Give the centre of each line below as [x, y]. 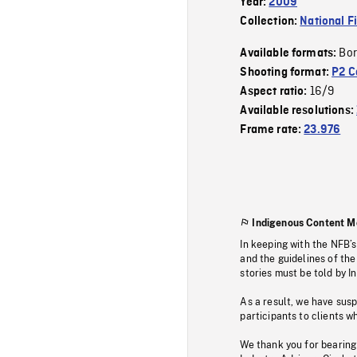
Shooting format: [286, 72]
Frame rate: [272, 129]
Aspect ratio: [275, 91]
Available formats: [290, 53]
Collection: [270, 21]
